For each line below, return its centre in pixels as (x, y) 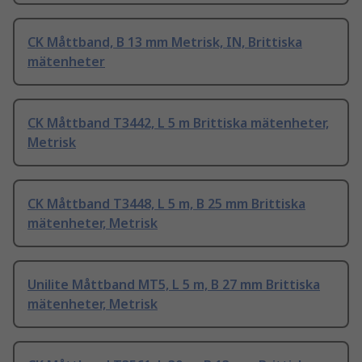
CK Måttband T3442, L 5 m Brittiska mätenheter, (178, 123)
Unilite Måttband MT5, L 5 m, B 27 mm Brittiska (174, 285)
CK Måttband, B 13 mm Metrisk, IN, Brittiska (165, 42)
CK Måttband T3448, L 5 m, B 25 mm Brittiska (166, 204)
